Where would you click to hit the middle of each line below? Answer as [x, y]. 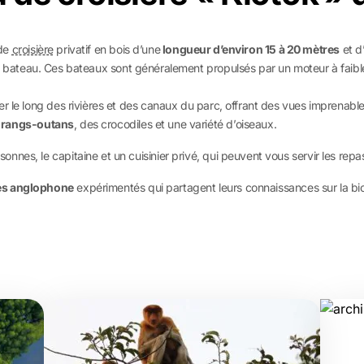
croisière [32, 49]
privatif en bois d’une [107, 49]
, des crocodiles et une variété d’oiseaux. [175, 124]
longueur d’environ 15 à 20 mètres [250, 49]
